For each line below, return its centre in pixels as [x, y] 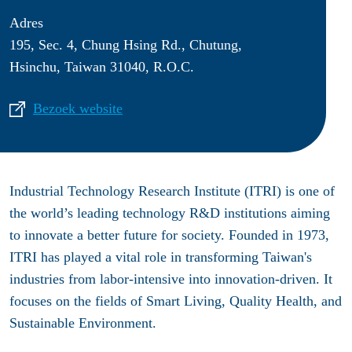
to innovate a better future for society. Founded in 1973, [169, 235]
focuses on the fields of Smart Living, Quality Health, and [176, 301]
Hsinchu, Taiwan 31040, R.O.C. [102, 66]
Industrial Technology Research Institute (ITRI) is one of [172, 191]
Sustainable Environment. [85, 323]
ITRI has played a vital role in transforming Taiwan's [161, 257]
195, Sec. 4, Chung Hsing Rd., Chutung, [126, 44]
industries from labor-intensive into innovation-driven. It [171, 279]
